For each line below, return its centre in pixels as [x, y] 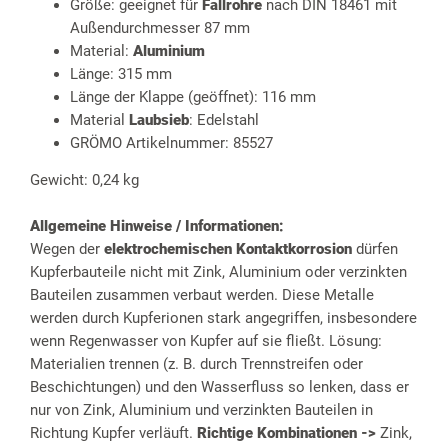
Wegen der [67, 249]
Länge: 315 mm [121, 74]
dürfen [375, 249]
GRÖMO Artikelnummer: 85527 [171, 143]
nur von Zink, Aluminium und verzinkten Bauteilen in [201, 410]
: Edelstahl [224, 120]
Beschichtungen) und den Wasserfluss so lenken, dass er [219, 387]
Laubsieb [159, 120]
